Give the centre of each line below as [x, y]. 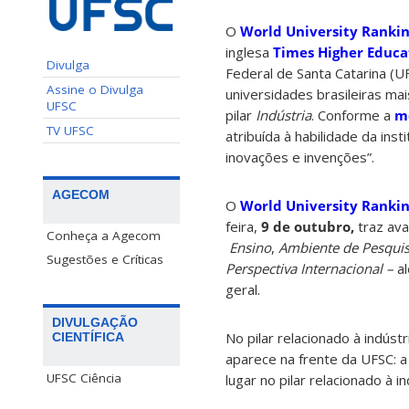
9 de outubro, [309, 227]
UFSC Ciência [84, 378]
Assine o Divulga [95, 89]
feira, [243, 227]
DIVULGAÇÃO [95, 322]
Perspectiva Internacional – [311, 269]
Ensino [250, 248]
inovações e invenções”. [300, 157]
